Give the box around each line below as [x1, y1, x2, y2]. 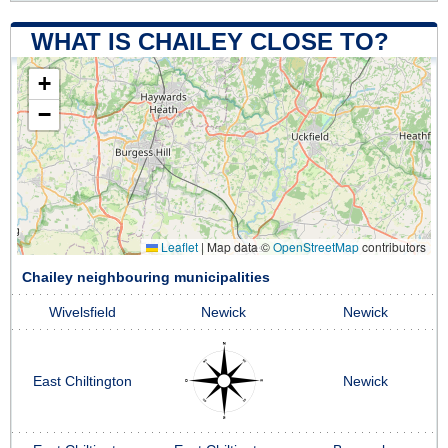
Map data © [204, 237, 273, 255]
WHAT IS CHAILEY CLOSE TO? [31, 27, 389, 55]
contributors [359, 237, 426, 255]
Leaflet [158, 237, 198, 255]
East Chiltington [33, 373, 132, 389]
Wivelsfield [49, 304, 116, 320]
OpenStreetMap [273, 237, 359, 255]
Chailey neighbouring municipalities [22, 269, 270, 285]
